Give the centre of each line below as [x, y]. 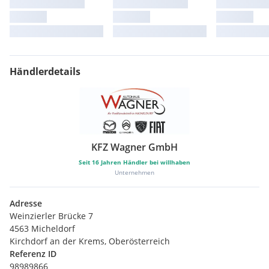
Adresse [26, 203]
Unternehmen [134, 172]
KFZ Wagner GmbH [134, 147]
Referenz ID [33, 253]
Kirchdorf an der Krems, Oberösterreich [90, 241]
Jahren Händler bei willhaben [145, 162]
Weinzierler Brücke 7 [51, 216]
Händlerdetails [45, 71]
